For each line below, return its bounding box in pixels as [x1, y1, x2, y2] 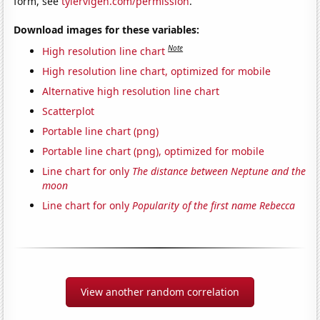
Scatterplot [42, 104, 95, 118]
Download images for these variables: [14, 22, 200, 36]
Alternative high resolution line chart [42, 84, 220, 98]
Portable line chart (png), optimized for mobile [42, 144, 265, 158]
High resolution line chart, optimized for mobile [42, 64, 271, 78]
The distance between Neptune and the [132, 164, 306, 178]
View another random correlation [81, 284, 239, 299]
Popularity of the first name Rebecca [132, 198, 296, 212]
